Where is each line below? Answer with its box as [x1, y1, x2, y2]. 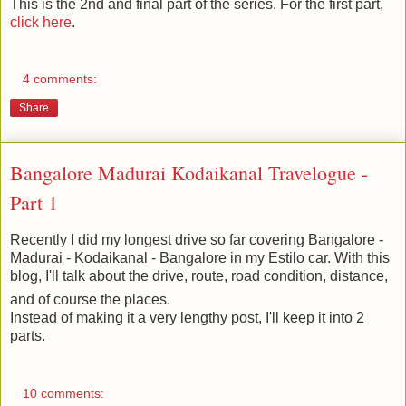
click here [10, 14, 72, 30]
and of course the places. [10, 292, 170, 308]
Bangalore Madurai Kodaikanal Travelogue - [10, 159, 368, 187]
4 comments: [23, 72, 98, 87]
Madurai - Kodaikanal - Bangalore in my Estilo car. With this [10, 250, 390, 266]
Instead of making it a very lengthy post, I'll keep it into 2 [10, 310, 364, 326]
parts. [10, 328, 45, 344]
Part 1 [10, 189, 58, 217]
